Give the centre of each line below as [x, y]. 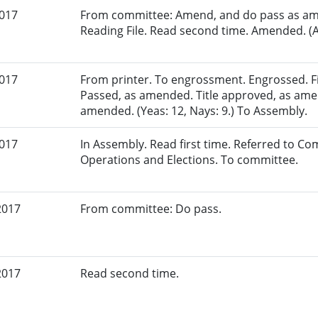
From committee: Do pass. [151, 209]
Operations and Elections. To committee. [190, 160]
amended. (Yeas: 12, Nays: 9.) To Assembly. [194, 111]
